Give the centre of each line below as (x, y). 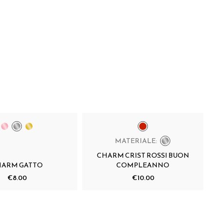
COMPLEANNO (143, 165)
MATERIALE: (136, 141)
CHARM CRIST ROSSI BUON (143, 155)
